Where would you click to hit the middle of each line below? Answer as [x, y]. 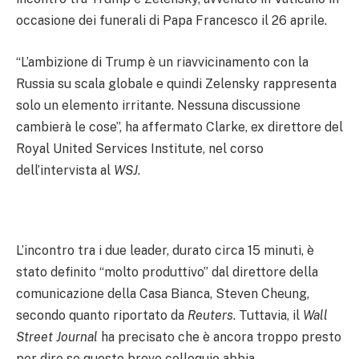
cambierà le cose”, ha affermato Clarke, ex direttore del [179, 127]
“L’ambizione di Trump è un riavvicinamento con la [162, 63]
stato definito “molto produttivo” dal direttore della [167, 272]
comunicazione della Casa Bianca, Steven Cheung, [163, 294]
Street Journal [57, 337]
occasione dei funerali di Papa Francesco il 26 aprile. [171, 21]
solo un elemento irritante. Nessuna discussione [158, 106]
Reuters [210, 316]
